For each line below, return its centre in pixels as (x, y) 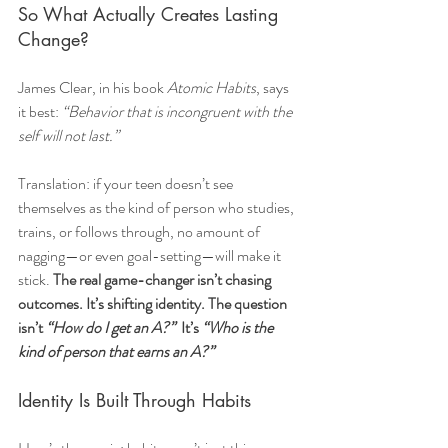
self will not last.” (68, 136)
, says (274, 88)
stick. (35, 280)
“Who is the (239, 328)
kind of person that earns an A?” (116, 352)
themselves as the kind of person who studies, (157, 208)
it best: (40, 112)
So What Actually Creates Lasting (151, 14)
